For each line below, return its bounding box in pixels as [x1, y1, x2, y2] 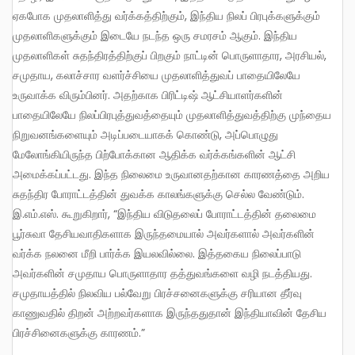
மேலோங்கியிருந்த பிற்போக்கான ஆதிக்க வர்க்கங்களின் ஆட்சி [13, 147, 296, 163]
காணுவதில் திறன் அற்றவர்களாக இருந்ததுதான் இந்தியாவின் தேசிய [13, 305, 326, 322]
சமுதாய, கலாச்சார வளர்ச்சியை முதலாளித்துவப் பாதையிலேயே [13, 67, 300, 84]
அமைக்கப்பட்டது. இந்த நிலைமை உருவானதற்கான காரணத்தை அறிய [13, 166, 330, 183]
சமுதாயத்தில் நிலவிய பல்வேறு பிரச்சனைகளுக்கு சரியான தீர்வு [13, 285, 302, 302]
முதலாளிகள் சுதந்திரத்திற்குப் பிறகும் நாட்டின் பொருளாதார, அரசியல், [13, 48, 326, 64]
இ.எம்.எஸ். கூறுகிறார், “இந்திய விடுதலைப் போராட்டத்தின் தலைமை [13, 206, 316, 223]
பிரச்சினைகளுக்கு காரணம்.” [13, 325, 148, 342]
